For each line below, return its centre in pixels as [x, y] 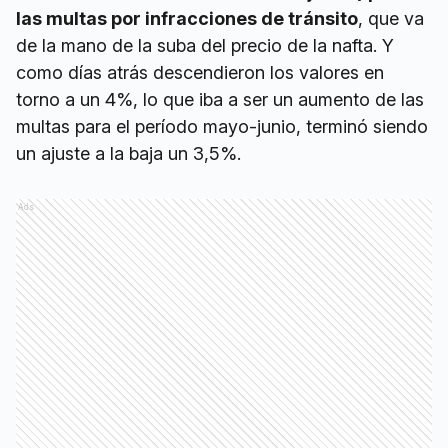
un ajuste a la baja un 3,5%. [128, 154]
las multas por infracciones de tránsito [187, 19]
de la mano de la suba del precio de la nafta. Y [205, 46]
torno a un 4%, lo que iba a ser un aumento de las [220, 100]
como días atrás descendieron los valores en [200, 73]
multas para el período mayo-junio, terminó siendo [222, 127]
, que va [391, 19]
